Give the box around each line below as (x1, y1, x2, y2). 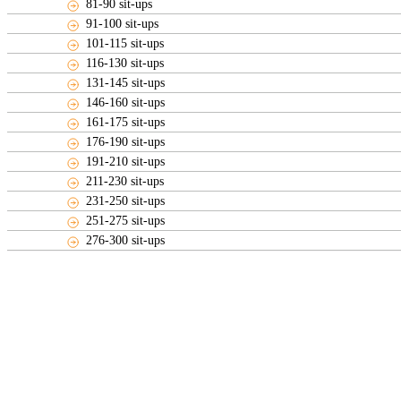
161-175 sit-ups (86, 115, 166, 130)
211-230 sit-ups (86, 174, 165, 189)
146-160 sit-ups (86, 95, 166, 110)
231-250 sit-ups (86, 193, 166, 209)
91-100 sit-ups (86, 16, 159, 31)
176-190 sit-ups (86, 134, 166, 149)
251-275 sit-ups (86, 213, 166, 228)
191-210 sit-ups (86, 154, 166, 169)
